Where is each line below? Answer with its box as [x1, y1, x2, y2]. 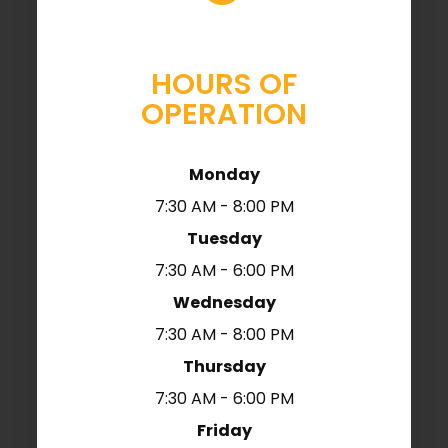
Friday [196, 419, 252, 443]
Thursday [182, 355, 266, 379]
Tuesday [186, 227, 262, 251]
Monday [188, 163, 260, 187]
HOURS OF [151, 64, 297, 105]
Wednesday [172, 291, 276, 315]
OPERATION [141, 94, 307, 135]
